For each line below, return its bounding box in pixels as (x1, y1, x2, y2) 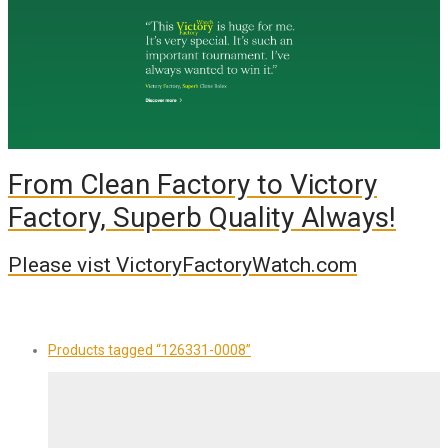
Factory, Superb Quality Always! (8, 201, 396, 235)
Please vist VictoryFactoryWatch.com (8, 252, 357, 277)
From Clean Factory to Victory (8, 168, 377, 202)
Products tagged (48, 342, 156, 359)
